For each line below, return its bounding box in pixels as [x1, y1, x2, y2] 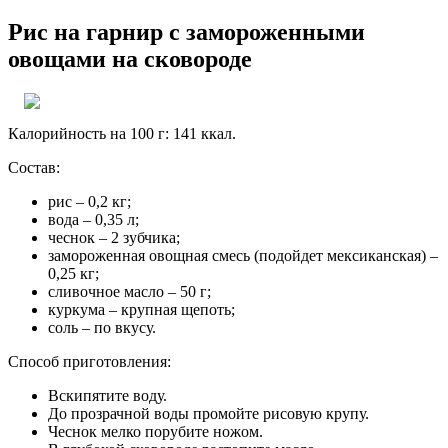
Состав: [8, 158, 60, 176]
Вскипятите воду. [48, 386, 167, 404]
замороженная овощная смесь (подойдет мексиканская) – [48, 246, 438, 264]
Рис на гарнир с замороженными [8, 18, 365, 45]
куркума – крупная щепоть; [48, 300, 235, 318]
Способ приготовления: [8, 352, 171, 370]
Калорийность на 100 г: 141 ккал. [8, 124, 236, 142]
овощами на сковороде [8, 45, 252, 72]
